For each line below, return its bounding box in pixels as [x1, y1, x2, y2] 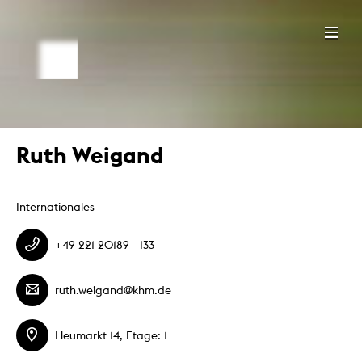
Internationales [16, 200, 95, 213]
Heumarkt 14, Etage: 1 [55, 328, 167, 342]
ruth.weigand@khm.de [55, 283, 171, 297]
